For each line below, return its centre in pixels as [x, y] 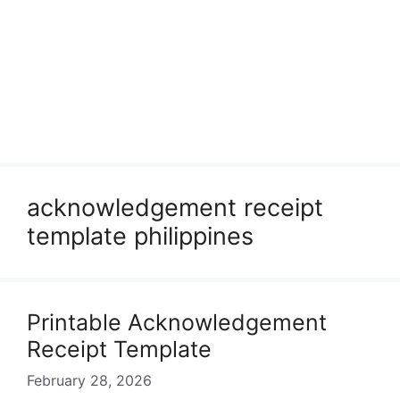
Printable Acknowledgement [177, 322]
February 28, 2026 [89, 380]
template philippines [140, 236]
